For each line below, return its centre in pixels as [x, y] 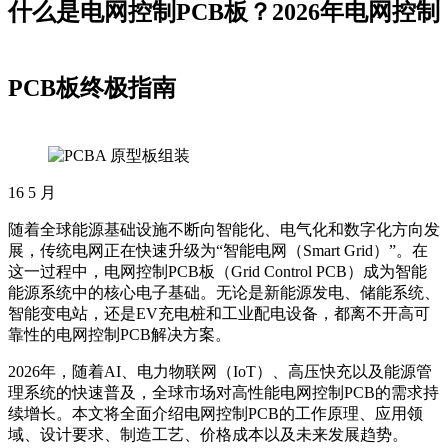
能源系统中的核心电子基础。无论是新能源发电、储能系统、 [224, 293]
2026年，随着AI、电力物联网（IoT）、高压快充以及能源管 [220, 372]
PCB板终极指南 [92, 88]
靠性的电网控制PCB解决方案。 [119, 335]
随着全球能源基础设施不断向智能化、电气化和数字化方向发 [224, 230]
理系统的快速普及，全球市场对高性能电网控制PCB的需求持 [223, 393]
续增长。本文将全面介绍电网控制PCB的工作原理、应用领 [215, 414]
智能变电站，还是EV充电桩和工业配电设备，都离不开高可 [219, 314]
